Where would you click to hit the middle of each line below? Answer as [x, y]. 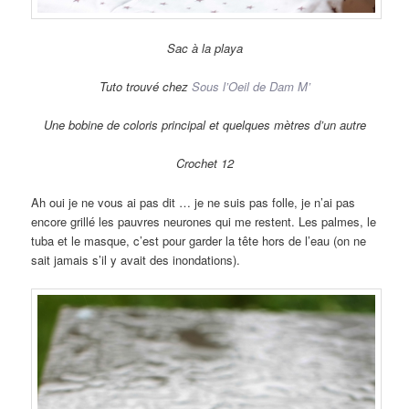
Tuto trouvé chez [145, 87]
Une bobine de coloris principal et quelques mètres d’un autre [204, 125]
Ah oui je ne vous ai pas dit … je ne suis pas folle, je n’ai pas [194, 202]
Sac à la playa [204, 48]
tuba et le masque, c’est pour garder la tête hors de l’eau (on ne [199, 240]
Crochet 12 [204, 163]
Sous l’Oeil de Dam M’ [251, 87]
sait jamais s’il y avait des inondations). [136, 259]
